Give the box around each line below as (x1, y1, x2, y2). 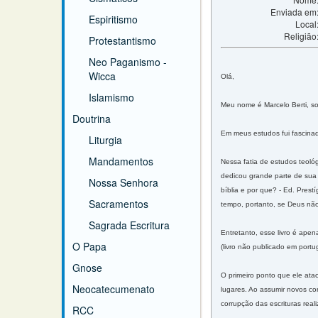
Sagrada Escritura (89, 218, 170, 232)
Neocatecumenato (72, 282, 155, 296)
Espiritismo (89, 12, 138, 26)
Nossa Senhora (89, 175, 158, 190)
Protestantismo (89, 33, 156, 48)
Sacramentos (89, 197, 148, 211)
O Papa (72, 239, 106, 253)
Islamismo (89, 90, 134, 104)
